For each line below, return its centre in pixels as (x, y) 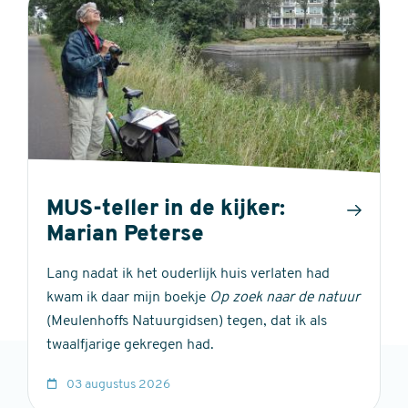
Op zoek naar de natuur (285, 297)
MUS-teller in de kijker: (166, 209)
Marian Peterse (125, 235)
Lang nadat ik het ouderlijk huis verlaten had (188, 274)
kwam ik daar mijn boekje (128, 297)
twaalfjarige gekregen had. (130, 345)
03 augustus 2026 (118, 384)
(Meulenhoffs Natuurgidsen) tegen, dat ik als (187, 321)
